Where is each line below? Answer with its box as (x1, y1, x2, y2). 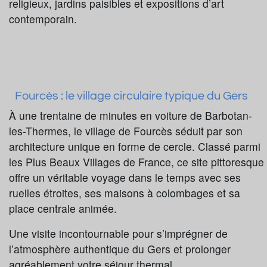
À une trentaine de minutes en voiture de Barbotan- (9, 108, 252, 123)
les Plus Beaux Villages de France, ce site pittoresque (9, 154, 264, 170)
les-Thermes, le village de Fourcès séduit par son (9, 123, 243, 139)
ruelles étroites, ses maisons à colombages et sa (9, 185, 240, 201)
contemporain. (9, 11, 77, 26)
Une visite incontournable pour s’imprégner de (9, 226, 228, 241)
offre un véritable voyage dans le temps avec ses (9, 170, 241, 185)
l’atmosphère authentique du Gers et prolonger (9, 241, 231, 257)
